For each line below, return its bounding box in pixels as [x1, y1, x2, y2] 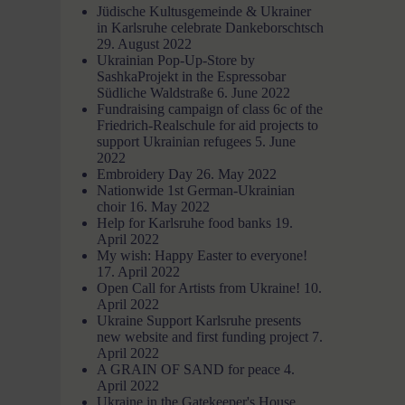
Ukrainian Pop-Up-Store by [97, 52, 256, 68]
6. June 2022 [217, 84, 291, 100]
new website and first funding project [97, 328, 309, 344]
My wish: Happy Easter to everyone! [97, 247, 308, 263]
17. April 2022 [97, 263, 181, 279]
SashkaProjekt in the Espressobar [97, 68, 287, 84]
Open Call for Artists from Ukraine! [97, 279, 301, 296]
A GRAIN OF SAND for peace [97, 361, 281, 377]
